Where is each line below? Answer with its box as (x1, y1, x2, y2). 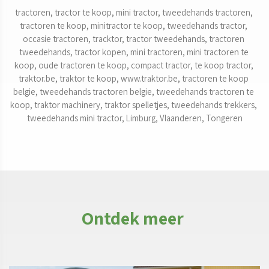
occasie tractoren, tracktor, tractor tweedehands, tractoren (23, 33, 246, 45)
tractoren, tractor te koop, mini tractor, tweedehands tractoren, (14, 7, 255, 19)
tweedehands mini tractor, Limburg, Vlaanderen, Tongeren (26, 112, 243, 124)
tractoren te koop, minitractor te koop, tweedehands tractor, (20, 20, 249, 32)
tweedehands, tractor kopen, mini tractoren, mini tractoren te (19, 46, 250, 58)
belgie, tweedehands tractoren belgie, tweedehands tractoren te (13, 86, 256, 98)
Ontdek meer (82, 206, 187, 231)
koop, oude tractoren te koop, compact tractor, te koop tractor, (14, 59, 255, 71)
